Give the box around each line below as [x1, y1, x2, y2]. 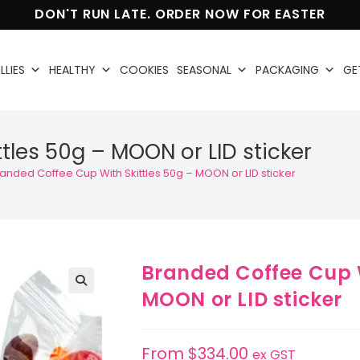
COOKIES [119, 62, 169, 78]
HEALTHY [48, 62, 96, 78]
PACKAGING [255, 62, 319, 78]
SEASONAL [176, 62, 231, 78]
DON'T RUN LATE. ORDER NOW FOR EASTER [35, 5, 325, 23]
